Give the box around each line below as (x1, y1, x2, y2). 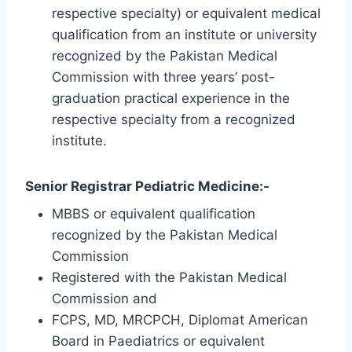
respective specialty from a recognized (52, 112, 295, 128)
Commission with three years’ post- (52, 69, 275, 86)
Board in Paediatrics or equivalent (52, 332, 265, 349)
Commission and (52, 290, 157, 306)
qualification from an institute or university (52, 27, 317, 43)
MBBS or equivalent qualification (52, 205, 255, 222)
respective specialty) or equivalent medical (52, 5, 321, 22)
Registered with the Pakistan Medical (52, 269, 287, 285)
